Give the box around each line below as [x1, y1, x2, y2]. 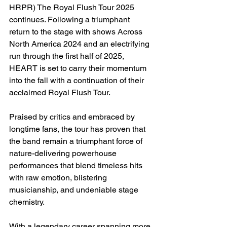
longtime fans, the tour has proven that [9, 124, 147, 134]
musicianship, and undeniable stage [9, 184, 140, 195]
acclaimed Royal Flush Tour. [9, 87, 110, 97]
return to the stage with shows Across [9, 26, 144, 36]
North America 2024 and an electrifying [9, 39, 152, 49]
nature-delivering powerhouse [9, 148, 119, 158]
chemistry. [9, 197, 45, 207]
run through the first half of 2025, [9, 51, 126, 61]
